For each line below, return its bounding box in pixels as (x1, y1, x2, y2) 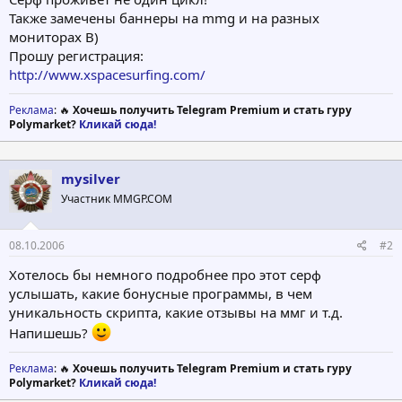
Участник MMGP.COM (61, 191, 172, 207)
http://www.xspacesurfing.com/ (9, 66, 205, 84)
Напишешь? (9, 323, 92, 342)
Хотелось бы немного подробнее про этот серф (9, 265, 321, 284)
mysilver (61, 170, 120, 188)
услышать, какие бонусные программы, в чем (9, 284, 312, 302)
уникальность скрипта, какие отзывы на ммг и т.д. (9, 302, 343, 321)
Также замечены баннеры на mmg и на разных (9, 9, 319, 28)
